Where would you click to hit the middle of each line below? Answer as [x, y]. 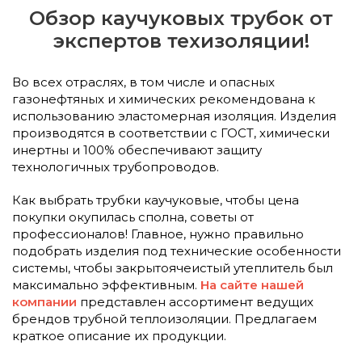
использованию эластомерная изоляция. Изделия [174, 116]
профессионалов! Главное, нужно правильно [158, 234]
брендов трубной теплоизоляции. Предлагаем [164, 318]
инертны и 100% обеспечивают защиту [137, 149]
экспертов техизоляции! [181, 40]
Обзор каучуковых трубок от [181, 18]
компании [44, 301]
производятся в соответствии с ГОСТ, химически [171, 133]
